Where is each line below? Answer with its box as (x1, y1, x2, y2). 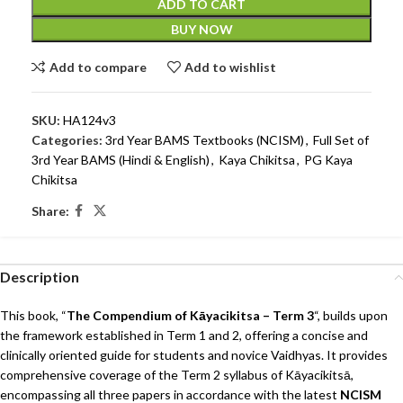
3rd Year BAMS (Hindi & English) (31, 152, 210, 168)
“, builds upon (314, 308, 388, 324)
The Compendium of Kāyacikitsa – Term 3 (67, 308, 314, 324)
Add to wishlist (184, 58, 277, 75)
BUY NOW (170, 22, 233, 38)
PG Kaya (304, 152, 353, 168)
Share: (31, 202, 69, 219)
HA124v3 (63, 112, 116, 129)
